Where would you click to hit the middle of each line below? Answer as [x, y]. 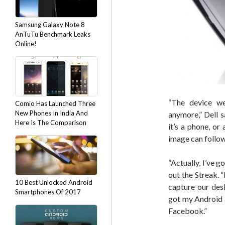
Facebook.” [188, 211]
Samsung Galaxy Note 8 [50, 25]
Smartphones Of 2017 [48, 192]
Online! [26, 44]
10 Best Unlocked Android [54, 182]
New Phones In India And [51, 113]
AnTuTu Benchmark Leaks [53, 34]
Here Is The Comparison [51, 123]
